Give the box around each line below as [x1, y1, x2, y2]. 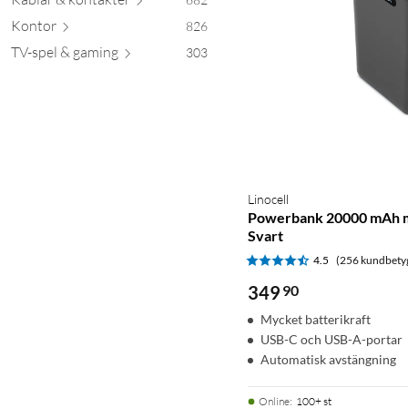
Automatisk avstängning [260, 351, 396, 367]
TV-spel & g [11, 42, 80, 61]
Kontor [11, 15, 56, 35]
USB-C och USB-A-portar [260, 331, 403, 347]
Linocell [248, 190, 289, 207]
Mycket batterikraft [260, 311, 371, 327]
